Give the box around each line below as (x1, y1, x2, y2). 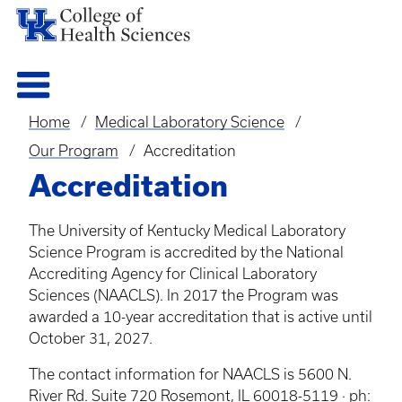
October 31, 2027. (29, 329, 153, 346)
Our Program (29, 142, 118, 159)
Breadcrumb (29, 127, 146, 149)
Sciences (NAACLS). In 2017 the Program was (29, 286, 338, 303)
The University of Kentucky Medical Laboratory (29, 222, 345, 239)
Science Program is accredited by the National (29, 243, 344, 260)
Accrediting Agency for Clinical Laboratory (29, 265, 317, 282)
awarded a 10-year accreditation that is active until (29, 308, 372, 325)
